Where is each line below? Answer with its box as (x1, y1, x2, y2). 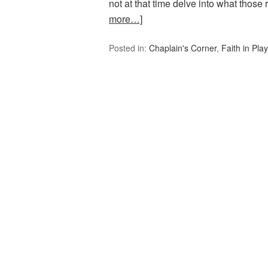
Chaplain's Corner (149, 42, 217, 54)
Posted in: (109, 42, 149, 54)
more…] (109, 12, 142, 26)
